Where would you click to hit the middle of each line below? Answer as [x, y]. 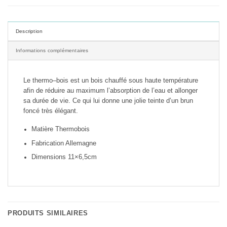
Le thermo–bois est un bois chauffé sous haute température [111, 80]
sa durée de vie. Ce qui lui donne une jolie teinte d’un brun [108, 101]
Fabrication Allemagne [64, 143]
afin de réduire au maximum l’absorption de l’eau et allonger [110, 90]
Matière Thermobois [61, 129]
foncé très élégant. [51, 111]
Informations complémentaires [52, 50]
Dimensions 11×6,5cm [64, 157]
